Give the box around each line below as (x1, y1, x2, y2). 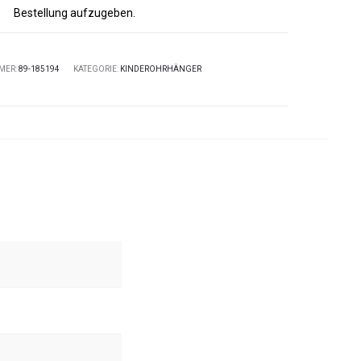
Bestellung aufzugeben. (13, 6, 135, 19)
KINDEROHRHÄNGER (119, 64, 201, 73)
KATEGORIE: (73, 64, 120, 73)
